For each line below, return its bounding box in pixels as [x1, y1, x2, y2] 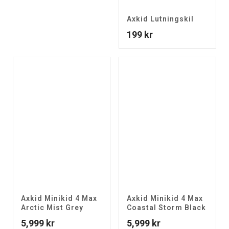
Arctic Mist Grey [21, 203, 83, 212]
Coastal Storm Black [127, 203, 206, 212]
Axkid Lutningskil [127, 15, 194, 23]
